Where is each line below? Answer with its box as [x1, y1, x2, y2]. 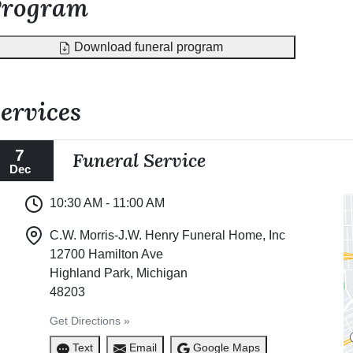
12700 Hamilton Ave [49, 247, 163, 261]
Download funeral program [70, 39, 223, 54]
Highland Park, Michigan [49, 266, 188, 280]
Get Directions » [49, 314, 130, 327]
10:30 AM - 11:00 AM [49, 195, 165, 210]
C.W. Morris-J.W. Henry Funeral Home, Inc [49, 228, 285, 242]
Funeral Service [72, 147, 206, 173]
